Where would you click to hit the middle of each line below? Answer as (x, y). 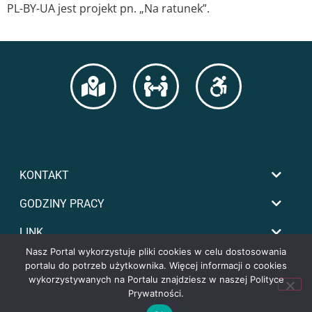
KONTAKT (44, 175)
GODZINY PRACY (62, 204)
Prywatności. (156, 293)
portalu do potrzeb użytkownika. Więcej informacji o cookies (156, 265)
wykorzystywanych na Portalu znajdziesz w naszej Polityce (156, 279)
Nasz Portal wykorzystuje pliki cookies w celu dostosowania (156, 251)
